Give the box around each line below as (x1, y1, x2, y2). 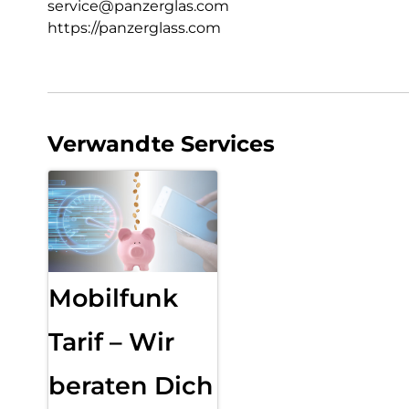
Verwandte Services (47, 131, 275, 158)
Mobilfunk (48, 283, 178, 314)
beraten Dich (48, 371, 214, 402)
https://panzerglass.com (47, 19, 221, 37)
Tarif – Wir (48, 327, 174, 358)
